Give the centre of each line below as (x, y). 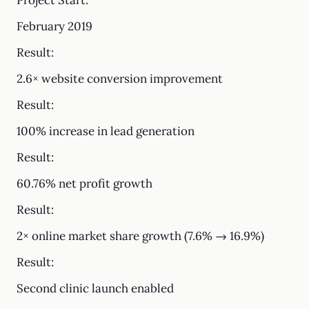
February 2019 (54, 26)
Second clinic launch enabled (95, 288)
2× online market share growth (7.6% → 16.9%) (140, 236)
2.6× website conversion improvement (120, 79)
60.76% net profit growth (84, 183)
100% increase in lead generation (106, 131)
